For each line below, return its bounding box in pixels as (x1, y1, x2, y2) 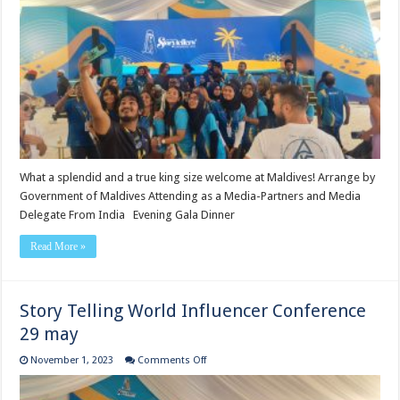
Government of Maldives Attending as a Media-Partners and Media (20, 188, 362, 203)
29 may (20, 322, 79, 345)
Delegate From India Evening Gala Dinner (20, 207, 252, 221)
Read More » (30, 239, 87, 253)
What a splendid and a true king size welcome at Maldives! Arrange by (20, 170, 376, 184)
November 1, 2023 (30, 354, 114, 366)
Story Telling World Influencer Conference (20, 299, 367, 321)
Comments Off (137, 354, 207, 366)
